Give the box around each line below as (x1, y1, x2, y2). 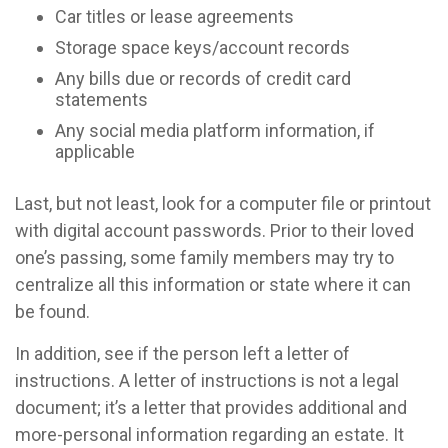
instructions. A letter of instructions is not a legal (15, 370, 399, 391)
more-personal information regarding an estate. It (15, 424, 404, 445)
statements (55, 89, 148, 110)
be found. (15, 301, 90, 322)
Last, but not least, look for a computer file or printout (15, 193, 431, 214)
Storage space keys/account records (55, 37, 350, 58)
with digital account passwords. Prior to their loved (15, 220, 414, 241)
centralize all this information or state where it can (15, 274, 411, 295)
